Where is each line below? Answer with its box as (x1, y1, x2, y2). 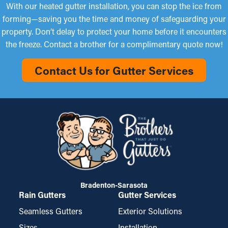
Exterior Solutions (118, 206, 182, 216)
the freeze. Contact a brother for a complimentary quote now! (5, 39, 223, 49)
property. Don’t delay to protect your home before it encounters (2, 26, 226, 37)
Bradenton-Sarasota (80, 180, 148, 190)
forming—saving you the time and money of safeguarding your (2, 13, 226, 24)
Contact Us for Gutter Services (35, 63, 193, 78)
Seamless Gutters (19, 206, 82, 216)
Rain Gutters (19, 189, 66, 200)
